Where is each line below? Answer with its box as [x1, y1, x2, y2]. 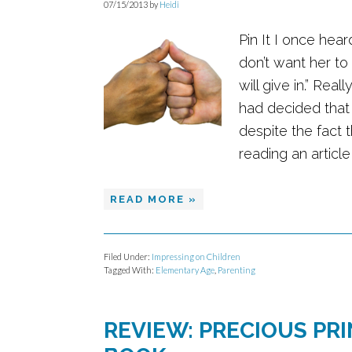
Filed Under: [104, 251, 152, 262]
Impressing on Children [152, 251, 240, 262]
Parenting [218, 265, 255, 275]
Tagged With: [104, 265, 156, 275]
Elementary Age [156, 265, 214, 275]
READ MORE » [110, 193, 197, 205]
